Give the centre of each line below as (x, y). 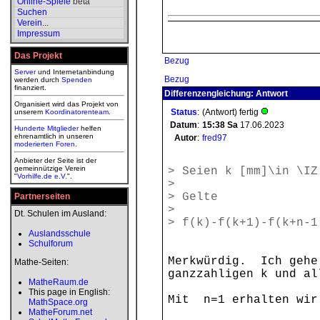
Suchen (32, 12)
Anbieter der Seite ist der (55, 160)
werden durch (38, 80)
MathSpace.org (58, 302)
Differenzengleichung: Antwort (226, 94)
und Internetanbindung (75, 72)
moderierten (34, 144)
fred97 (215, 138)
